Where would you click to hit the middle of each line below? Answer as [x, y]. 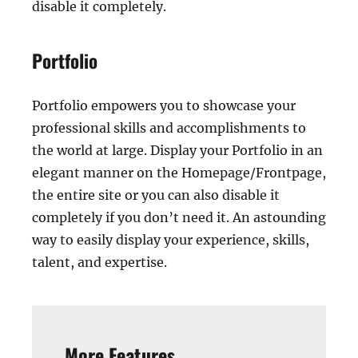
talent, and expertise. [99, 263]
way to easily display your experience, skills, [171, 240]
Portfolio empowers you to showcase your [164, 106]
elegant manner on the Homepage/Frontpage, [179, 173]
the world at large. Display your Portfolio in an [177, 151]
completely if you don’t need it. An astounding [179, 218]
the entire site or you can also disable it [156, 195]
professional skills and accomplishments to [169, 128]
